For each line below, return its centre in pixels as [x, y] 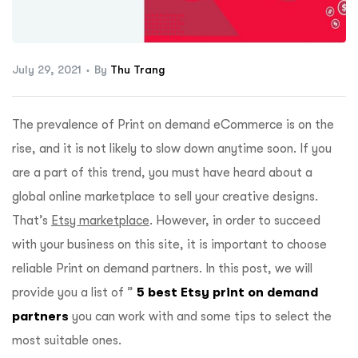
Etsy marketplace [100, 221]
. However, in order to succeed [235, 221]
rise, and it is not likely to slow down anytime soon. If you [172, 149]
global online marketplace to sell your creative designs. [165, 197]
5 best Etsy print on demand [227, 292]
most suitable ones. [67, 341]
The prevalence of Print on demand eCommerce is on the [173, 125]
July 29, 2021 [47, 70]
